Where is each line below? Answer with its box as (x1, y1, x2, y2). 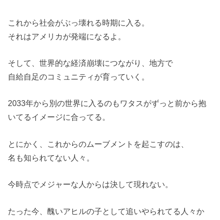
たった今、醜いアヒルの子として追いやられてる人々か (8, 206, 205, 216)
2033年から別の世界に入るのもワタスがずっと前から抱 (8, 99, 207, 108)
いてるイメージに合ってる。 (8, 112, 110, 122)
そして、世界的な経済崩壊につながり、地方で (8, 58, 173, 68)
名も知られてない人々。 (8, 153, 95, 162)
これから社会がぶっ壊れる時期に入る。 (8, 18, 150, 27)
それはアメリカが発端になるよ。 (8, 31, 126, 41)
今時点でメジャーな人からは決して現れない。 (8, 180, 173, 189)
